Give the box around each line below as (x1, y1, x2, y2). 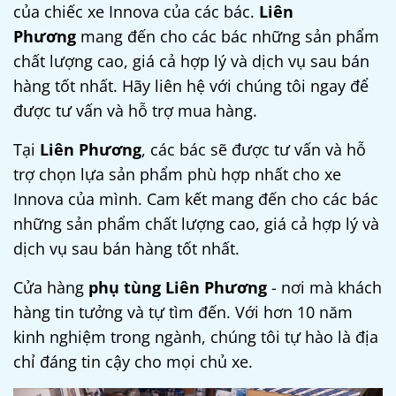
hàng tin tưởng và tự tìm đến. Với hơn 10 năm (13, 301, 353, 323)
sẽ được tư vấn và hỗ (206, 138, 366, 160)
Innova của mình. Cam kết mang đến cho (13, 187, 323, 209)
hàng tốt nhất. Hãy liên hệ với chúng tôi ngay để (13, 74, 369, 96)
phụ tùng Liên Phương (88, 276, 267, 298)
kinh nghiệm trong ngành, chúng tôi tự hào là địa (13, 325, 378, 347)
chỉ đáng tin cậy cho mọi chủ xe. (13, 350, 253, 372)
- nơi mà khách (267, 276, 382, 298)
